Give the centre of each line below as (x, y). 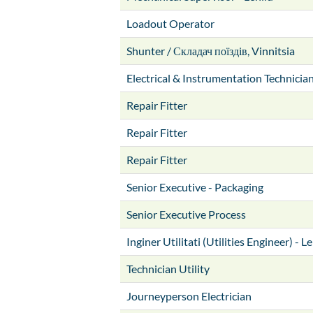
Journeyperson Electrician (189, 296)
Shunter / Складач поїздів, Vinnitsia (211, 51)
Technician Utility (168, 269)
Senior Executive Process (186, 214)
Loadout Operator (170, 23)
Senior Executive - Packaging (195, 187)
